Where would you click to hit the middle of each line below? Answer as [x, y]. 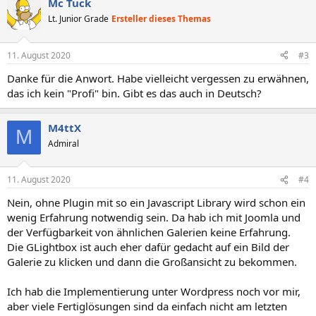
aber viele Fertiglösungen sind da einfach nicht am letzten [147, 306]
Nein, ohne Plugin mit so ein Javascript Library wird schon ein [156, 202]
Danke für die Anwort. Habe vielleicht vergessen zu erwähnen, [158, 78]
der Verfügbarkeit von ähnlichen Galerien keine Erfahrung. [149, 232]
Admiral [63, 143]
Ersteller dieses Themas [161, 19]
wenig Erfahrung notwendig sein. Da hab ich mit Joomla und [154, 217]
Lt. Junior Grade [78, 19]
